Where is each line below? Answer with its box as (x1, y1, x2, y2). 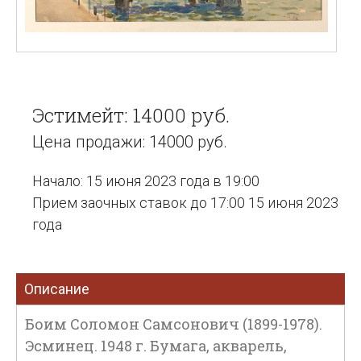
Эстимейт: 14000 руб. (32, 102, 230, 128)
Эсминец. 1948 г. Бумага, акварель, (25, 336, 287, 355)
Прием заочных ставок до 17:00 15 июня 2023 (32, 194, 338, 211)
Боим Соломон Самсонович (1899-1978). (25, 314, 322, 334)
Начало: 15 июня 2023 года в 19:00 (32, 172, 259, 189)
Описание (24, 280, 89, 297)
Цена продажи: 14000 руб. (32, 132, 227, 151)
